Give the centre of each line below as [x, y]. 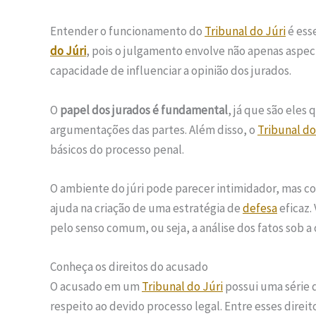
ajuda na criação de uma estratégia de [146, 208]
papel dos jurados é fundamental [144, 110]
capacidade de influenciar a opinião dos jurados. [171, 71]
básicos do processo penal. [117, 149]
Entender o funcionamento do [127, 31]
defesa [260, 208]
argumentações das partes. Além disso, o [154, 129]
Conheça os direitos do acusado [129, 266]
